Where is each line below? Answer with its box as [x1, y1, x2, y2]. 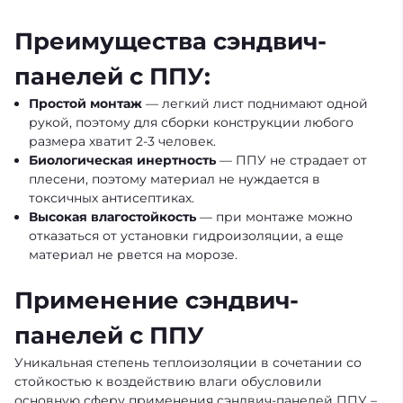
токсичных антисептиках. [29, 190, 194, 206]
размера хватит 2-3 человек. [29, 133, 216, 149]
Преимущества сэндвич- [14, 27, 327, 56]
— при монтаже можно [196, 209, 353, 225]
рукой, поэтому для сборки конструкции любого [29, 114, 354, 130]
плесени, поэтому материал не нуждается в [29, 171, 320, 187]
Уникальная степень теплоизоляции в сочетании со [14, 354, 362, 371]
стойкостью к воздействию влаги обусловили [14, 373, 322, 390]
